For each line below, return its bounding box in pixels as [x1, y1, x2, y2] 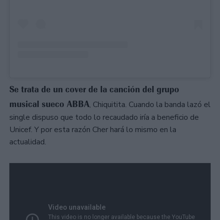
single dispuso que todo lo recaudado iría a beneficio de [9, 111, 199, 123]
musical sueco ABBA [9, 98, 89, 110]
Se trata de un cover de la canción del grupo [9, 83, 179, 95]
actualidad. [9, 136, 46, 147]
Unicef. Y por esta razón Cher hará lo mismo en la [9, 124, 176, 135]
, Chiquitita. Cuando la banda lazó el [89, 99, 211, 110]
